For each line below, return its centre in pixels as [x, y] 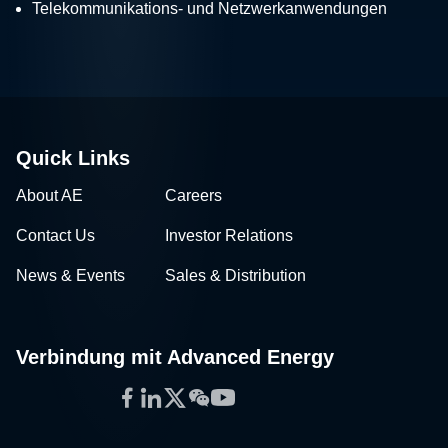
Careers [193, 195]
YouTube [256, 396]
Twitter [197, 396]
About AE [49, 195]
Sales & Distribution [235, 275]
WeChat [229, 396]
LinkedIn [182, 396]
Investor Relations [229, 235]
